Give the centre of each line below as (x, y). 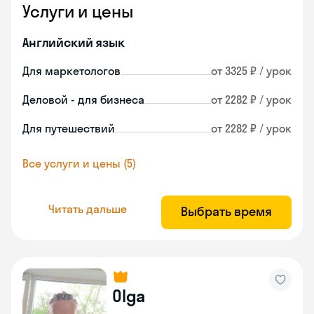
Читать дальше (88, 209)
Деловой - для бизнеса (83, 100)
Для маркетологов (71, 71)
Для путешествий (69, 128)
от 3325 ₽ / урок (251, 71)
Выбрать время (226, 211)
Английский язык (74, 42)
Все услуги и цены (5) (79, 163)
